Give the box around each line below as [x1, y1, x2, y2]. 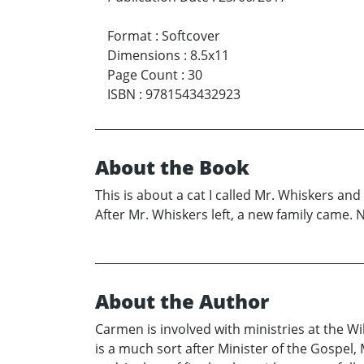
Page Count [107, 66, 178, 84]
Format [107, 27, 152, 45]
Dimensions [107, 46, 180, 65]
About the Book [95, 154, 249, 181]
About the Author [95, 288, 269, 315]
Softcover [162, 27, 220, 45]
